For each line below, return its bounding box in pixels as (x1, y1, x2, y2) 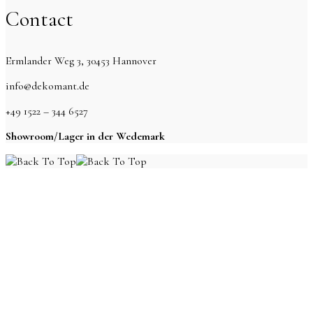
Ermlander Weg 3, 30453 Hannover (6, 54, 156, 68)
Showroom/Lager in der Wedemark (6, 129, 165, 144)
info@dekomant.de (6, 79, 89, 94)
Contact (6, 6, 73, 33)
